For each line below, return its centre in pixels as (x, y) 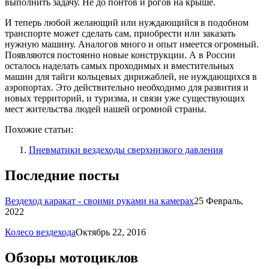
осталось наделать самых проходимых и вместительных (119, 65)
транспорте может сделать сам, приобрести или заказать (120, 33)
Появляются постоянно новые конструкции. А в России (120, 55)
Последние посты (62, 175)
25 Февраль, (219, 201)
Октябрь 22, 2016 (111, 232)
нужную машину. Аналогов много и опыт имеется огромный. (132, 44)
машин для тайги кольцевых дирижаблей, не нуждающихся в (131, 76)
